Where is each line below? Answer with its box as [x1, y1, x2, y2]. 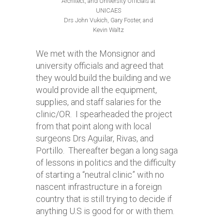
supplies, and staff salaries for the [36, 97, 161, 107]
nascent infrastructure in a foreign [36, 182, 162, 192]
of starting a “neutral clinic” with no [36, 170, 164, 180]
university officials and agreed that [36, 61, 164, 71]
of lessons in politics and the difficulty [36, 157, 176, 168]
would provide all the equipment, [36, 85, 157, 95]
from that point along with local [36, 121, 151, 131]
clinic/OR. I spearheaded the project [36, 109, 172, 119]
